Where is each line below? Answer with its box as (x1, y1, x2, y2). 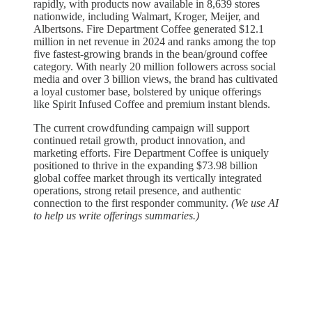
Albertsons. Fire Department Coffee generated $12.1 (33, 23, 264, 36)
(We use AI (231, 197, 279, 210)
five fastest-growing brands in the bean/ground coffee (33, 48, 267, 61)
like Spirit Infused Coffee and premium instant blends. (33, 98, 270, 111)
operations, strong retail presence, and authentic (33, 185, 241, 197)
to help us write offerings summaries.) (33, 210, 199, 222)
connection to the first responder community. (33, 197, 231, 210)
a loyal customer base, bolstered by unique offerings (33, 86, 261, 98)
